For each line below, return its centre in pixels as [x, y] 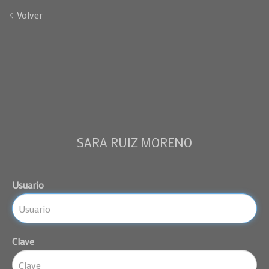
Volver [29, 15]
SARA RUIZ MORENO [134, 143]
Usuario [28, 185]
